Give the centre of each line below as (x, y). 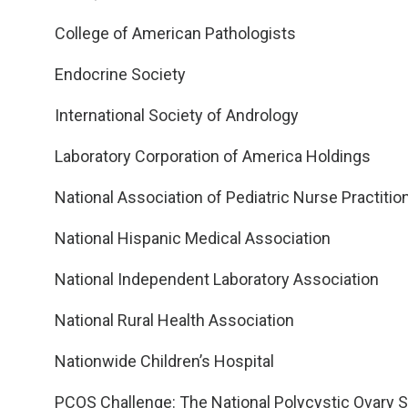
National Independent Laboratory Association (217, 279)
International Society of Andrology (177, 115)
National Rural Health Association (174, 320)
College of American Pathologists (175, 33)
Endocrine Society (120, 74)
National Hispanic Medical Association (193, 238)
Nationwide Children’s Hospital (164, 361)
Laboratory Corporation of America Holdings (213, 156)
